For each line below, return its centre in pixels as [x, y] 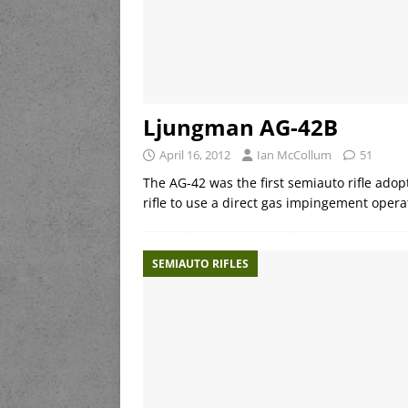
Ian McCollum [294, 155]
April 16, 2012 [195, 155]
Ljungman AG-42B [240, 127]
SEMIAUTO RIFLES [200, 264]
